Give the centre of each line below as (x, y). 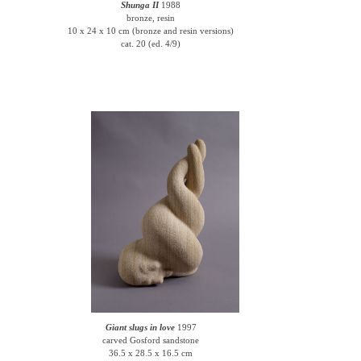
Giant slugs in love (140, 327)
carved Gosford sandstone (151, 340)
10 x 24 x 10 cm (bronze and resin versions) (151, 31)
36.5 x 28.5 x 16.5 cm (151, 353)
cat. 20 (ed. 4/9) (151, 44)
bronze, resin (151, 18)
